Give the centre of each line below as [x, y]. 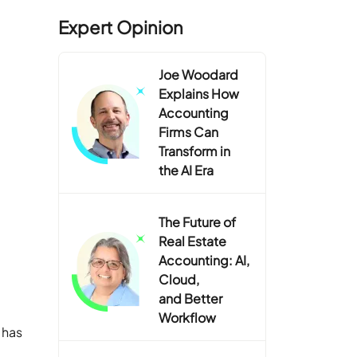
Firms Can [189, 131]
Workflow [188, 317]
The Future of [198, 222]
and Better [191, 298]
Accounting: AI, [204, 260]
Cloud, [179, 279]
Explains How [199, 93]
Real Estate [193, 241]
